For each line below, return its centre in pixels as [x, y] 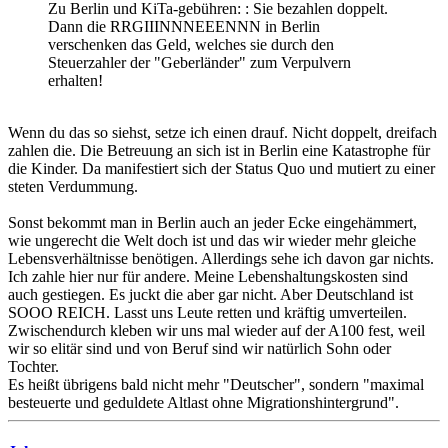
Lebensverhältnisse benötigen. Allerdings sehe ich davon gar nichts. [221, 259]
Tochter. [33, 367]
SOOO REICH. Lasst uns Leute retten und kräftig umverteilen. [207, 313]
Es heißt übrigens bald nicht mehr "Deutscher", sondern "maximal [216, 385]
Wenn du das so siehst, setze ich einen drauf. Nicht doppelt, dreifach [222, 133]
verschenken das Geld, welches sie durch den [191, 45]
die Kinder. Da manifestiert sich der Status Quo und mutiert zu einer [221, 169]
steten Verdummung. [73, 187]
